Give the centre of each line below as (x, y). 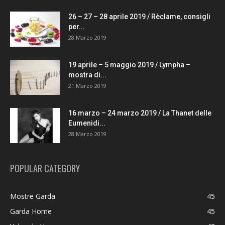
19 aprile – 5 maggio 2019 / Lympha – (129, 65)
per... (77, 27)
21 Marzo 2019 (87, 86)
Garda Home (31, 211)
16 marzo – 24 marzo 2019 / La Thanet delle (140, 113)
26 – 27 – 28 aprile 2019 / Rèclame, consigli (139, 17)
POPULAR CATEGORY (45, 168)
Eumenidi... (87, 123)
